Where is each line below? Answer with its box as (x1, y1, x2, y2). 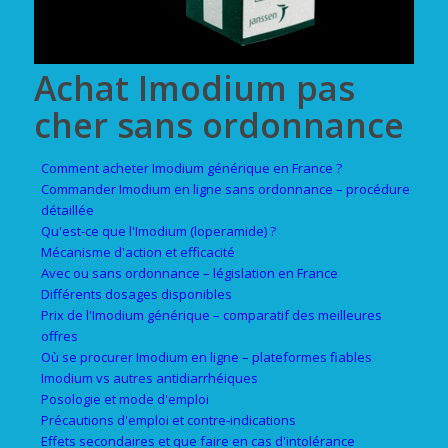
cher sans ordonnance (33, 101, 404, 148)
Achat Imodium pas (33, 64, 355, 111)
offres (40, 326, 78, 345)
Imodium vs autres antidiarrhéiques (40, 368, 258, 387)
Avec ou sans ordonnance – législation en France (40, 263, 338, 282)
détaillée (40, 200, 94, 219)
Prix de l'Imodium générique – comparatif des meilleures (40, 305, 382, 324)
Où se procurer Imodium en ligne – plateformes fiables (40, 347, 372, 366)
